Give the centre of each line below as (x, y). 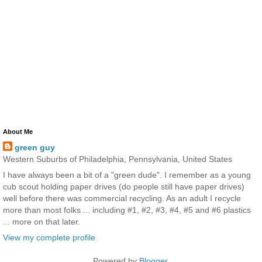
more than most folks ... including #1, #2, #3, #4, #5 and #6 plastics (127, 210)
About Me (18, 132)
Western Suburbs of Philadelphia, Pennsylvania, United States (118, 159)
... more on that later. (42, 222)
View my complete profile (49, 238)
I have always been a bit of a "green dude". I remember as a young (127, 175)
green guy (35, 148)
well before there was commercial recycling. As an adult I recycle (122, 199)
